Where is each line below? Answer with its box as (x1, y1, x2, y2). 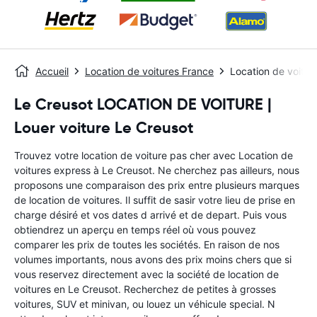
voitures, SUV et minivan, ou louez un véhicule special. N (14, 298, 275, 310)
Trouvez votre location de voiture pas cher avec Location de (14, 149, 293, 161)
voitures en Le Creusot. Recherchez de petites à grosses (14, 283, 276, 295)
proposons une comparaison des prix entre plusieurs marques (14, 179, 299, 191)
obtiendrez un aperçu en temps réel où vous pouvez (14, 224, 256, 236)
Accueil (35, 65, 69, 77)
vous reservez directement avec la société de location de (14, 268, 279, 280)
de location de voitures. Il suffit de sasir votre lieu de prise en (14, 194, 295, 206)
